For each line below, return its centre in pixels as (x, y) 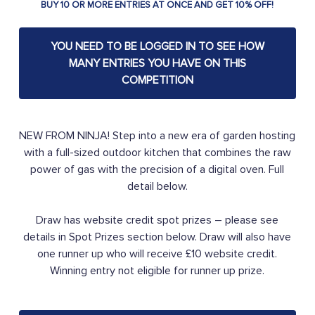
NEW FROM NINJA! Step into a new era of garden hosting (157, 136)
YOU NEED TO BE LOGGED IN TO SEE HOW (157, 47)
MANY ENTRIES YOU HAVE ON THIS (157, 64)
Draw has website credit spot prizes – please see (157, 220)
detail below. (157, 187)
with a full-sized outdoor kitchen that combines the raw (157, 153)
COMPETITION (157, 81)
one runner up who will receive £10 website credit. (157, 254)
